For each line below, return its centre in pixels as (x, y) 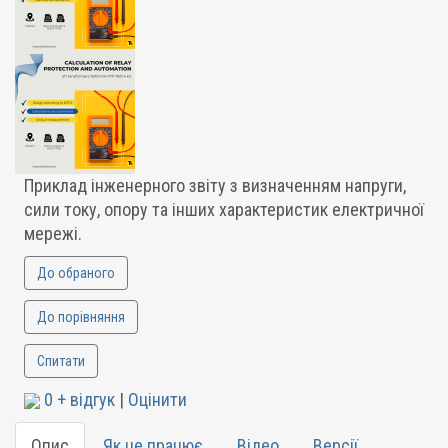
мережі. (52, 233)
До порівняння (80, 317)
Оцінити (157, 399)
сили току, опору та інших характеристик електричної (223, 209)
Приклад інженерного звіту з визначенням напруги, (214, 185)
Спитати (60, 361)
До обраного (75, 273)
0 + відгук (79, 399)
